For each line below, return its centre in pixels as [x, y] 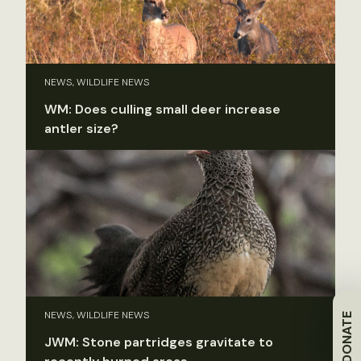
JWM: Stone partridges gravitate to [159, 342]
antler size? [81, 128]
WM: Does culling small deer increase [162, 109]
